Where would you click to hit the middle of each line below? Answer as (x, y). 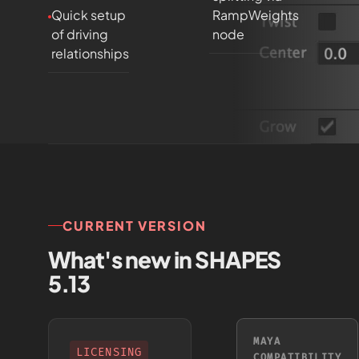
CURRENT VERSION (135, 226)
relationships (90, 53)
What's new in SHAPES (165, 259)
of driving (80, 34)
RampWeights (256, 15)
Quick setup (89, 15)
